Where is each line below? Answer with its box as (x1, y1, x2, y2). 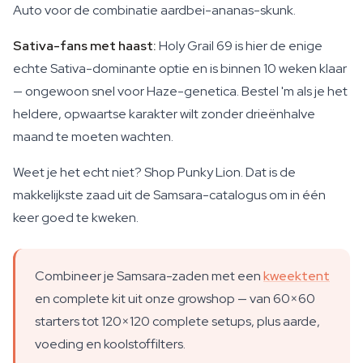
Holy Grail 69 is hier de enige (156, 37, 322, 54)
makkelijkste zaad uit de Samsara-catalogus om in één (13, 186, 326, 203)
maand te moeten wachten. (13, 128, 173, 145)
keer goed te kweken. (13, 209, 139, 226)
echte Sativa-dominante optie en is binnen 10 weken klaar (13, 60, 347, 77)
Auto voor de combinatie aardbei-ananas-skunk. (13, 2, 296, 19)
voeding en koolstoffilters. (35, 335, 186, 352)
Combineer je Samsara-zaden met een (35, 267, 263, 284)
